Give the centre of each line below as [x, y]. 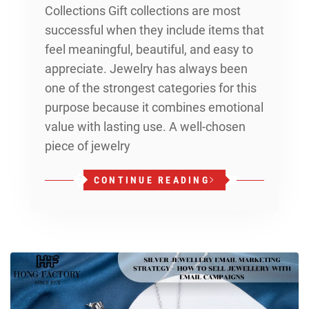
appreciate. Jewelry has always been [146, 68]
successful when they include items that [154, 30]
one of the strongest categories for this [151, 88]
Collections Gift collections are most [143, 10]
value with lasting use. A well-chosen [145, 126]
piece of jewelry [88, 146]
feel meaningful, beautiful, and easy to [149, 49]
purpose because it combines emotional [154, 107]
